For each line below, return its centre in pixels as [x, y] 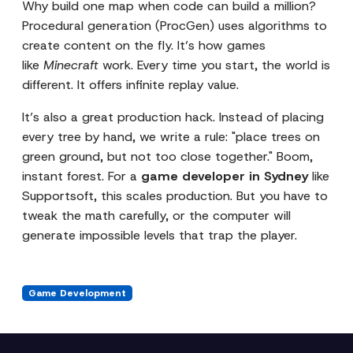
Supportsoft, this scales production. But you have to [175, 196]
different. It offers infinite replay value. [130, 85]
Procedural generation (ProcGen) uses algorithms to [175, 26]
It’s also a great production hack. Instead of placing [173, 117]
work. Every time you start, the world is [214, 65]
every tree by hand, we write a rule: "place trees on [171, 137]
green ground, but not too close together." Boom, [167, 156]
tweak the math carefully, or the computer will [156, 216]
